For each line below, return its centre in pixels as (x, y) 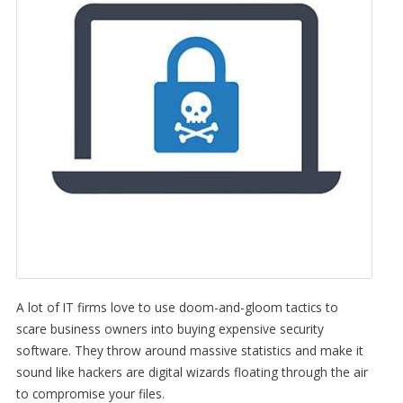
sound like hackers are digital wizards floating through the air (192, 372)
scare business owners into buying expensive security (170, 328)
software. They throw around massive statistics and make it (189, 350)
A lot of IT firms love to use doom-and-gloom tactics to (177, 307)
